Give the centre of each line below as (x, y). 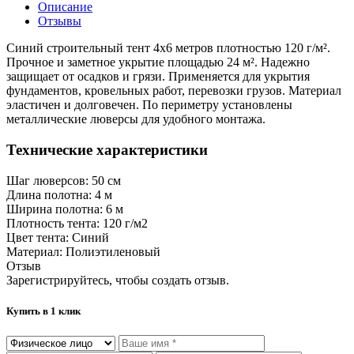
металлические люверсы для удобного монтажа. (136, 119)
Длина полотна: (51, 194)
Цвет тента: (39, 237)
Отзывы (60, 21)
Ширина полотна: (56, 209)
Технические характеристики (107, 150)
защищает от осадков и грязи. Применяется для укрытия (158, 77)
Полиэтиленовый (113, 251)
